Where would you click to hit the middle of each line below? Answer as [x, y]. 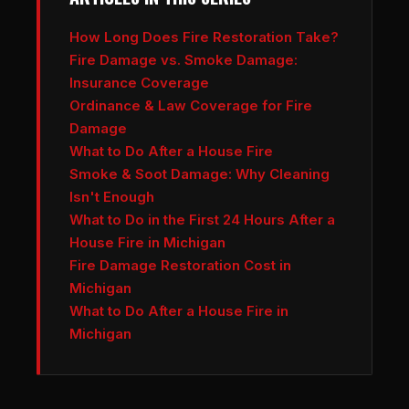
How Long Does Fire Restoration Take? [204, 37]
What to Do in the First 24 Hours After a [202, 220]
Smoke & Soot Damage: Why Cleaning [199, 174]
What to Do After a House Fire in [179, 311]
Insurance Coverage [139, 83]
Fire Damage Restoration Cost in [180, 266]
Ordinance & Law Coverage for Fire [191, 106]
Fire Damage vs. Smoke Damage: [184, 60]
